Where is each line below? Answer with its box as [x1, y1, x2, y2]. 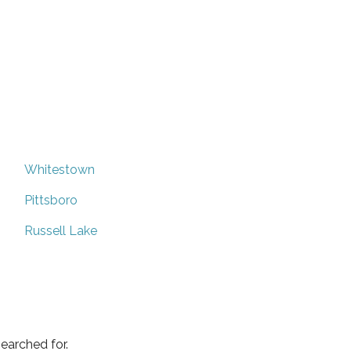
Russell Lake [24, 223, 97, 238]
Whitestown [24, 161, 95, 177]
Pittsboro [24, 192, 78, 208]
